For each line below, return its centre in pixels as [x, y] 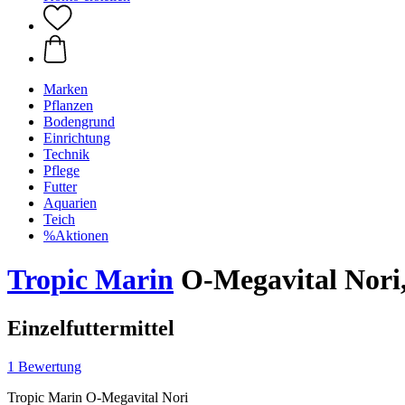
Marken [66, 89]
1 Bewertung [44, 366]
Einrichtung [77, 138]
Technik [66, 154]
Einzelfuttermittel [91, 328]
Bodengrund [79, 122]
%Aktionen [76, 235]
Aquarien [70, 203]
